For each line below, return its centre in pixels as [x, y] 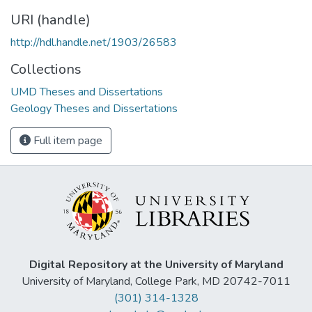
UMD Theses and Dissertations [87, 92]
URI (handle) [50, 19]
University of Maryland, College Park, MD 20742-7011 [156, 282]
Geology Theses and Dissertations [94, 108]
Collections [46, 69]
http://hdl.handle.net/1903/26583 [94, 42]
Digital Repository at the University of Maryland [156, 265]
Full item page [67, 140]
